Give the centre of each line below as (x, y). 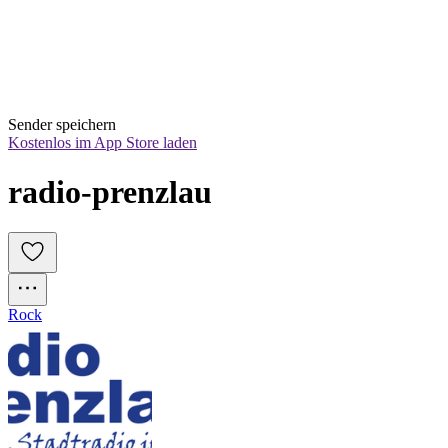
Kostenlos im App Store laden (102, 143)
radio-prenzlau (110, 191)
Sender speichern (62, 125)
